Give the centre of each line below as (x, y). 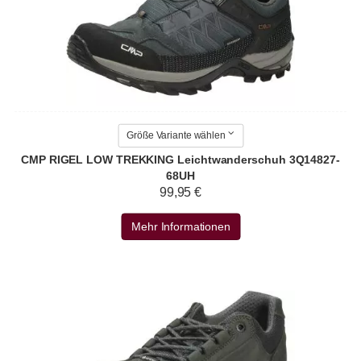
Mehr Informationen (180, 227)
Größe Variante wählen (176, 136)
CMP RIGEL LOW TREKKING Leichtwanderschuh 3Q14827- (180, 160)
